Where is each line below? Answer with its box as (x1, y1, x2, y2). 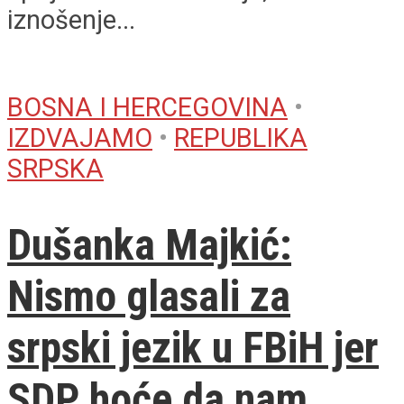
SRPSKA (7, 152, 104, 184)
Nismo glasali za (7, 271, 290, 323)
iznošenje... (7, 4, 135, 35)
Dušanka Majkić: (7, 219, 291, 271)
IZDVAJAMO (7, 122, 152, 153)
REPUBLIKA (174, 122, 308, 153)
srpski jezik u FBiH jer (7, 322, 379, 374)
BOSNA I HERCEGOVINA (7, 91, 288, 123)
